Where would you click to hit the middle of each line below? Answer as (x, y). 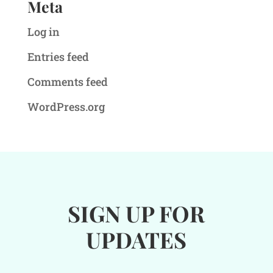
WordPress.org (66, 107)
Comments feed (67, 82)
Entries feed (58, 57)
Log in (43, 32)
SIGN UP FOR (136, 214)
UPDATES (136, 240)
